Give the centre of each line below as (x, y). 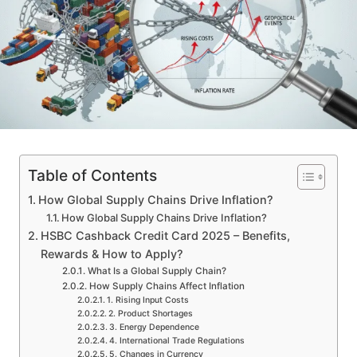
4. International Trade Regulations (177, 341)
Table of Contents (92, 176)
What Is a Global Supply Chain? (157, 271)
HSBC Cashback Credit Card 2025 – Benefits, (165, 236)
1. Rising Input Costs (147, 300)
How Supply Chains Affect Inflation (167, 286)
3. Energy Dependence (154, 328)
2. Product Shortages (150, 314)
